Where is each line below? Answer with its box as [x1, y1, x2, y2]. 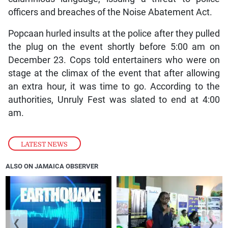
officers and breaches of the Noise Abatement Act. [8, 7, 212, 17]
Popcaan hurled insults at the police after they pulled [8, 28, 220, 39]
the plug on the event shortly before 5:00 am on [8, 41, 220, 52]
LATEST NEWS [21, 140, 68, 148]
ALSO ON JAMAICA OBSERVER [6, 162, 99, 170]
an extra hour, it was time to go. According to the [8, 81, 220, 92]
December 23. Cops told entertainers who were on [8, 54, 220, 65]
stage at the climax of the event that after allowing [8, 68, 220, 78]
